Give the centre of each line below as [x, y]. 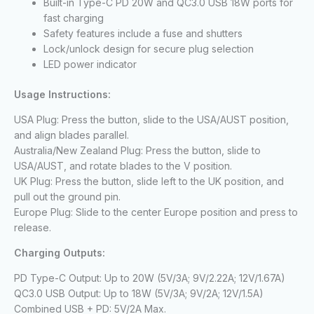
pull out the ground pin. [67, 197]
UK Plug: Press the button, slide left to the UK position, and [149, 182]
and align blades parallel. [71, 135]
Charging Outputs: [60, 253]
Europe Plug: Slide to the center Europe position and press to [156, 212]
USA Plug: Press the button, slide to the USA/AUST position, [151, 120]
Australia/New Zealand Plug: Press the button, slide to [137, 151]
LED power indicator [90, 64]
